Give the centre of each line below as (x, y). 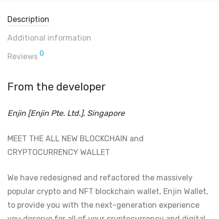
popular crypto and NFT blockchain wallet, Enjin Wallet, (108, 191)
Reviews (23, 56)
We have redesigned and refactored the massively (100, 178)
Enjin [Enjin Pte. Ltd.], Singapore (66, 113)
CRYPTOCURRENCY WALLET (59, 152)
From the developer (56, 87)
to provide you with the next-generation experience (103, 205)
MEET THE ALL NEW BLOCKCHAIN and (76, 139)
